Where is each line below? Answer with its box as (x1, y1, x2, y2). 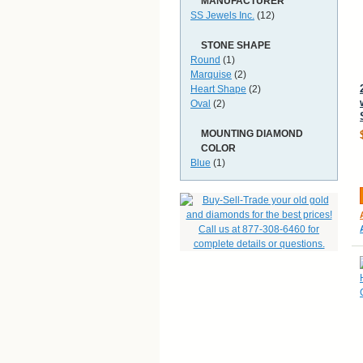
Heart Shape (190, 83, 246, 95)
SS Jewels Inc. (190, 10, 254, 21)
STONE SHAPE (201, 40, 271, 51)
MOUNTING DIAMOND (201, 128, 303, 139)
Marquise (190, 69, 232, 80)
